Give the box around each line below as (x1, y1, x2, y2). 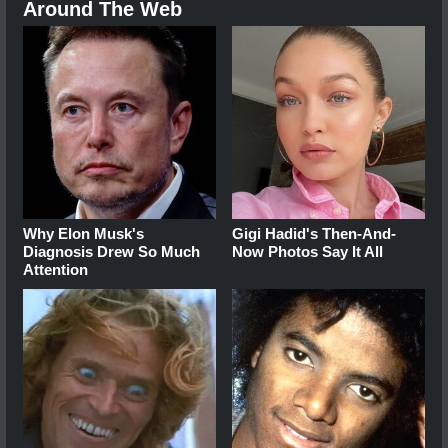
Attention (23, 261, 88, 279)
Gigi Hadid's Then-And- (232, 225, 397, 243)
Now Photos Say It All (232, 243, 384, 261)
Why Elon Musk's (23, 225, 144, 243)
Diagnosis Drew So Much (23, 243, 200, 261)
